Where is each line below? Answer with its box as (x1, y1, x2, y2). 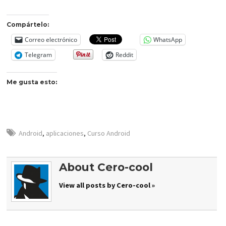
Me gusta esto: (7, 78, 58, 86)
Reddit (116, 50, 134, 59)
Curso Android (87, 128, 131, 138)
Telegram (25, 50, 52, 59)
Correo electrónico (25, 35, 78, 44)
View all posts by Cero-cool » (59, 181, 155, 190)
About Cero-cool (59, 160, 153, 174)
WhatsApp (153, 35, 183, 44)
